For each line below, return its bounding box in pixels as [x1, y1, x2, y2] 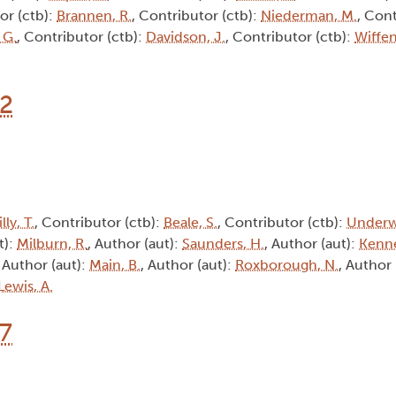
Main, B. [89, 256, 141, 274]
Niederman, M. [261, 7, 357, 25]
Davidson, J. [146, 28, 225, 46]
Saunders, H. [182, 235, 264, 253]
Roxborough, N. [235, 256, 339, 274]
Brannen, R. [57, 7, 132, 25]
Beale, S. [164, 214, 217, 232]
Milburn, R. [17, 235, 88, 253]
